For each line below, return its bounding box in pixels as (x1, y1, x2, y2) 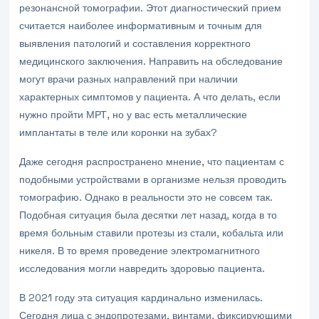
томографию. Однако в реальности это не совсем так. (19, 191, 273, 204)
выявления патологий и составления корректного (19, 37, 251, 50)
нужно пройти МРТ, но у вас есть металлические (19, 108, 247, 121)
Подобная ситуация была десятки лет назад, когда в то (19, 209, 277, 221)
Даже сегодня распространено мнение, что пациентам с (19, 155, 284, 168)
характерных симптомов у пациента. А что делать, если (19, 90, 281, 103)
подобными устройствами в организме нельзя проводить (19, 173, 286, 186)
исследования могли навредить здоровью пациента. (19, 262, 265, 275)
